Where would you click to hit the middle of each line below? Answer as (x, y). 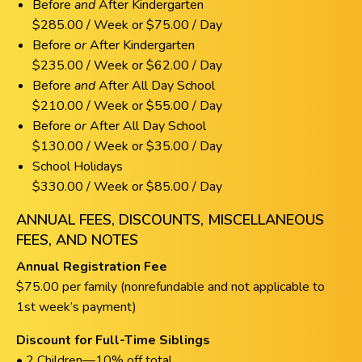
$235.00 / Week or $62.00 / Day (127, 66)
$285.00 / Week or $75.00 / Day (127, 25)
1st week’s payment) (76, 307)
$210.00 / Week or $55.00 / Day (127, 106)
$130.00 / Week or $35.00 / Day (127, 147)
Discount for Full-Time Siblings (113, 341)
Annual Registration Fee (92, 267)
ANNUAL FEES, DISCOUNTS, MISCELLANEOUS (170, 220)
